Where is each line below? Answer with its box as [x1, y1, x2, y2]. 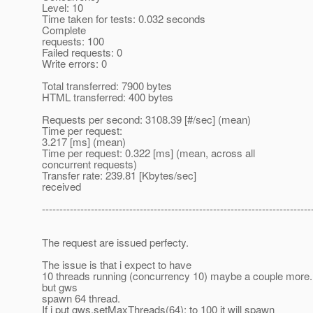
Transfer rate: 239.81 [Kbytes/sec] [42, 168, 196, 183]
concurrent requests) [42, 156, 137, 172]
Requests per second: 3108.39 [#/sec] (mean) [42, 112, 251, 127]
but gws [42, 279, 78, 295]
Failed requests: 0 [42, 45, 122, 60]
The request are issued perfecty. [42, 235, 189, 250]
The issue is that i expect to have [42, 257, 191, 272]
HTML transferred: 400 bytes [42, 89, 173, 105]
